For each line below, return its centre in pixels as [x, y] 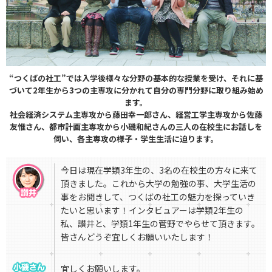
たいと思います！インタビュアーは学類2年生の [152, 210]
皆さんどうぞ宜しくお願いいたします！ [137, 237]
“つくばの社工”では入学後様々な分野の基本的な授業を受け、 [120, 78]
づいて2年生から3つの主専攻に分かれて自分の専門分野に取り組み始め [136, 90]
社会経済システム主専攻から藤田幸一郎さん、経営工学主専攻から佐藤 [136, 115]
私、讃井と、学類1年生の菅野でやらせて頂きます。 [160, 224]
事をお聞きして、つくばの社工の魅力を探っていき [158, 197]
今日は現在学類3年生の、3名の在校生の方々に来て [159, 170]
